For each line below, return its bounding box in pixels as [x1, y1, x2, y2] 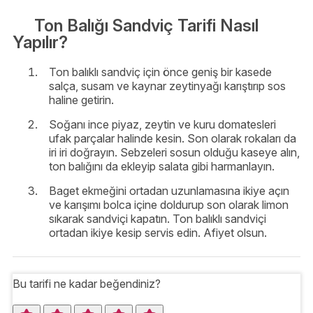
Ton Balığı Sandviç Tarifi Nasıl [34, 15, 259, 36]
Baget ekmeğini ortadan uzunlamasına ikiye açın [49, 184, 289, 198]
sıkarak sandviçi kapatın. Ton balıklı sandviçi [49, 212, 266, 226]
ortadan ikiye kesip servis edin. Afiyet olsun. [49, 226, 267, 240]
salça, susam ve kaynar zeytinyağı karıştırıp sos [49, 79, 286, 94]
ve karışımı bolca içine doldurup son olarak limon [49, 198, 289, 212]
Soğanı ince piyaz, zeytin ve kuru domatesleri [49, 117, 276, 132]
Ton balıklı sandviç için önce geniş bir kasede [49, 65, 272, 80]
